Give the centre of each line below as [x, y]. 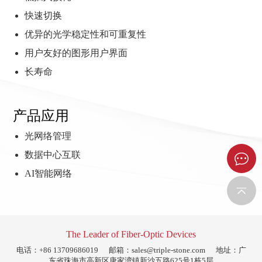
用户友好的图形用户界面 [76, 53]
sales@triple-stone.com [168, 250]
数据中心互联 [53, 154]
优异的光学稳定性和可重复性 [86, 34]
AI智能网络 [49, 173]
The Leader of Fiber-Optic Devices [131, 234]
